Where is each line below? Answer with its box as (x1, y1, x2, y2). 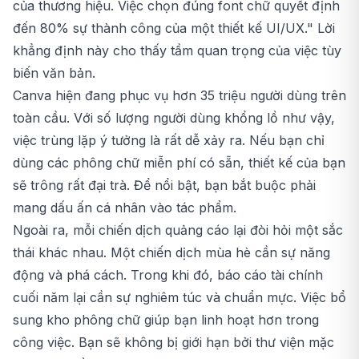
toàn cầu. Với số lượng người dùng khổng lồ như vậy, (13, 110, 335, 126)
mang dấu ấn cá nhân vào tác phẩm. (13, 200, 236, 216)
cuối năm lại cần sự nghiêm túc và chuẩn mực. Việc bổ (13, 289, 346, 305)
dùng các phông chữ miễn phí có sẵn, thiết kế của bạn (13, 155, 345, 171)
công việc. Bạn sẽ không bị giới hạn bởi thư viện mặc (13, 334, 334, 350)
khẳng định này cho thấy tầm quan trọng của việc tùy (13, 42, 341, 58)
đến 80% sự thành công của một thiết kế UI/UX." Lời (13, 20, 335, 36)
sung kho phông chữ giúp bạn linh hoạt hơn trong (13, 312, 319, 328)
